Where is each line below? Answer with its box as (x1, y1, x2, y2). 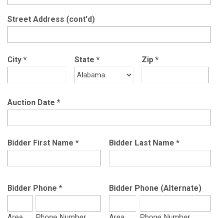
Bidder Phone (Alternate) (109, 183, 201, 193)
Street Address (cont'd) (7, 15, 95, 24)
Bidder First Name (7, 138, 75, 147)
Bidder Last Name (109, 138, 176, 147)
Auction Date (7, 98, 57, 107)
